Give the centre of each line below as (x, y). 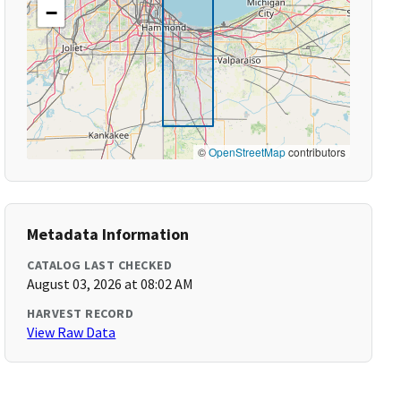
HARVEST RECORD (81, 313)
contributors (315, 152)
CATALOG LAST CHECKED (100, 265)
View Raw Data (72, 332)
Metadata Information (108, 234)
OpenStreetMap (247, 152)
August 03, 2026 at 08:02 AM (111, 284)
